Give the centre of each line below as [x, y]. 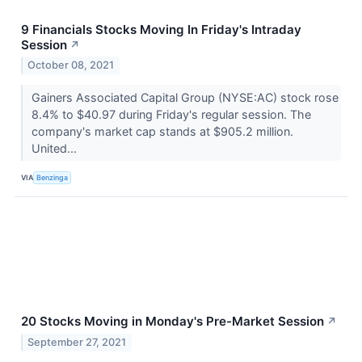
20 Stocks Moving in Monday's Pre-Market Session [173, 322]
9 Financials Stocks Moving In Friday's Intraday [161, 29]
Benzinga [53, 177]
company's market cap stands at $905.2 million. [162, 132]
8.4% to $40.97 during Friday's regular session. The [171, 115]
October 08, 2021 [71, 65]
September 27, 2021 [77, 343]
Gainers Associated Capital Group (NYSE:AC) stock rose [185, 98]
